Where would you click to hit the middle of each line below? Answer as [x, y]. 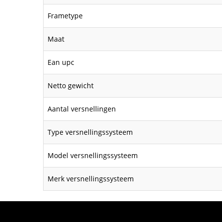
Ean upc [61, 62]
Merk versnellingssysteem [91, 179]
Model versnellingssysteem [93, 155]
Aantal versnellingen [82, 109]
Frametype [65, 16]
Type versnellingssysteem [90, 132]
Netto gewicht [71, 85]
